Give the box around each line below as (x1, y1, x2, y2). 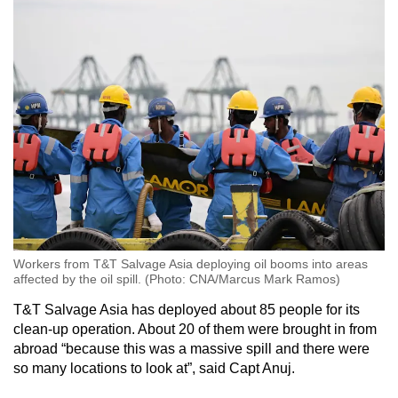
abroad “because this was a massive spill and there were (13, 340, 370, 356)
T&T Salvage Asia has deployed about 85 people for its (13, 301, 360, 317)
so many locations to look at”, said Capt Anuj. (13, 360, 295, 376)
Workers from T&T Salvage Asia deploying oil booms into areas (13, 256, 368, 271)
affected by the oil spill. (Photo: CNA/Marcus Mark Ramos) (13, 271, 340, 286)
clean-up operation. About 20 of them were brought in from (13, 321, 377, 337)
